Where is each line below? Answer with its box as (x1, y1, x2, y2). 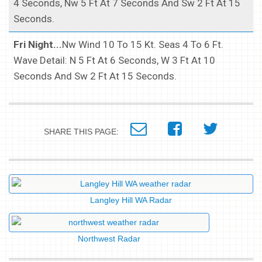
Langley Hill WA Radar (90, 195, 172, 205)
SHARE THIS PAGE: (44, 126, 130, 136)
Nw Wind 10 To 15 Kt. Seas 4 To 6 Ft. (62, 38, 223, 50)
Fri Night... (13, 38, 62, 50)
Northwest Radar (78, 233, 141, 243)
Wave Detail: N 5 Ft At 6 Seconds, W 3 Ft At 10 (13, 54, 215, 66)
